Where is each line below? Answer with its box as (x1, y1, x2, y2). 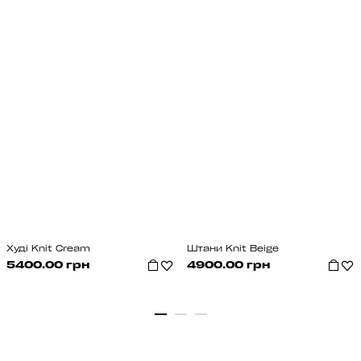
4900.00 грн (187, 261, 270, 272)
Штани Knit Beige (187, 245, 279, 255)
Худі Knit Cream (6, 245, 90, 255)
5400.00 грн (6, 261, 89, 272)
